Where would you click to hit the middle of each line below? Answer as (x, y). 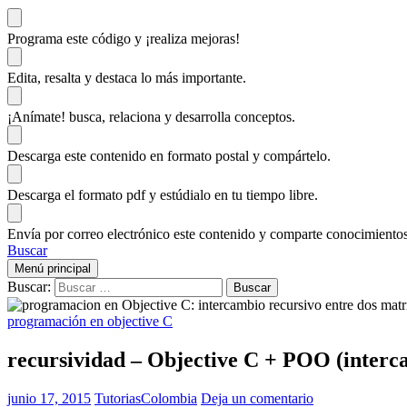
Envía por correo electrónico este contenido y (139, 233)
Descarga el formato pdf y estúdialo (111, 194)
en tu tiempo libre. (266, 194)
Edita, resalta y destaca (74, 77)
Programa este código (71, 38)
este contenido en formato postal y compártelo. (198, 155)
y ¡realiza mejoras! (187, 38)
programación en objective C (90, 321)
